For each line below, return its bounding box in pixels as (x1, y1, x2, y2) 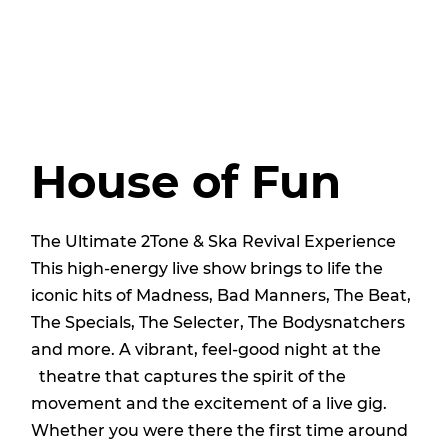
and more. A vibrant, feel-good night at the (30, 339, 381, 359)
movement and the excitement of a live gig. (30, 393, 387, 413)
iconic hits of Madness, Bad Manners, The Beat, (30, 285, 411, 305)
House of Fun (30, 153, 341, 209)
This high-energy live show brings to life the (30, 258, 383, 278)
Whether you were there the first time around (30, 420, 408, 440)
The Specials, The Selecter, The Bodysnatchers (30, 312, 405, 332)
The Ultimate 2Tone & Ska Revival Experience (30, 231, 396, 251)
